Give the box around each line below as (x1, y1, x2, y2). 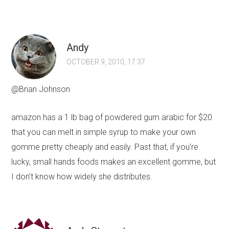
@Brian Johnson (11, 84, 71, 95)
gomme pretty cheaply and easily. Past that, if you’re (11, 142, 199, 152)
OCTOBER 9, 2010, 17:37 (66, 58, 146, 66)
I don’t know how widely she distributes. (11, 172, 153, 182)
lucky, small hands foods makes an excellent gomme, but (11, 157, 216, 167)
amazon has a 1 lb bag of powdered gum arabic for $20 (11, 112, 213, 123)
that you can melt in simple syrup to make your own (11, 127, 196, 138)
